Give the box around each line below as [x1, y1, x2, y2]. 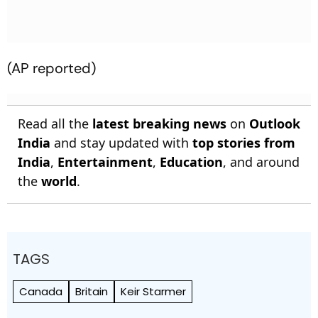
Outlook [249, 114, 300, 132]
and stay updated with [50, 133, 192, 151]
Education [160, 153, 223, 170]
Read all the [18, 114, 92, 132]
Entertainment [57, 153, 153, 170]
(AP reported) [7, 58, 96, 77]
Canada [19, 283, 62, 299]
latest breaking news [92, 114, 226, 132]
